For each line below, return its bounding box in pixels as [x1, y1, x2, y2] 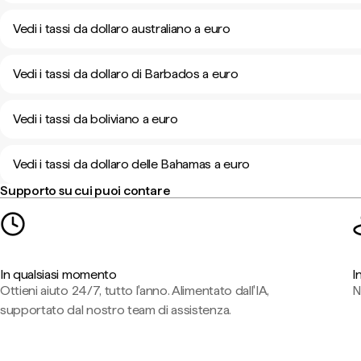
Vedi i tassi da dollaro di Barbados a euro [13, 66, 239, 81]
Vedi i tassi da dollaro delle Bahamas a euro [13, 156, 250, 172]
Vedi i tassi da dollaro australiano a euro [13, 21, 230, 36]
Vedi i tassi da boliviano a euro [13, 111, 178, 127]
